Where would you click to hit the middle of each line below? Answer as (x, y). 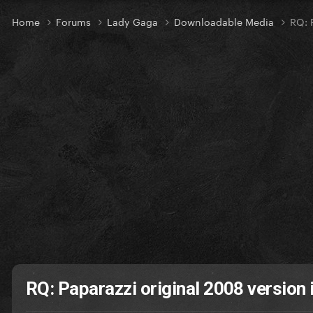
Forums (75, 21)
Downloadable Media (225, 21)
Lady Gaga (134, 21)
